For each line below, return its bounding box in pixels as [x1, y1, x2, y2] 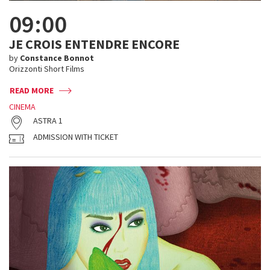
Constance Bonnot [20, 52, 94, 63]
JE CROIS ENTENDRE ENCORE [9, 36, 180, 52]
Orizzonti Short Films [9, 63, 84, 74]
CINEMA [9, 101, 36, 112]
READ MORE [10, 85, 54, 96]
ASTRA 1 [33, 115, 63, 126]
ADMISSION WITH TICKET [33, 131, 118, 142]
